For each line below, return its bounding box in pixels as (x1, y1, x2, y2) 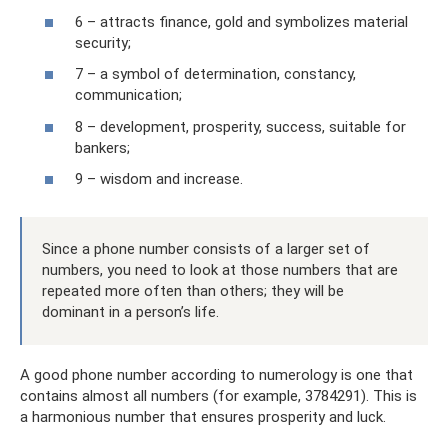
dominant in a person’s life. (42, 303, 219, 322)
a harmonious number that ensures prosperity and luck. (20, 408, 386, 427)
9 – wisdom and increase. (75, 170, 243, 189)
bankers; (75, 138, 130, 157)
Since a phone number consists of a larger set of (42, 240, 370, 259)
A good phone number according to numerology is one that (20, 366, 413, 385)
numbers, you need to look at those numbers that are (42, 261, 398, 280)
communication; (75, 86, 182, 105)
